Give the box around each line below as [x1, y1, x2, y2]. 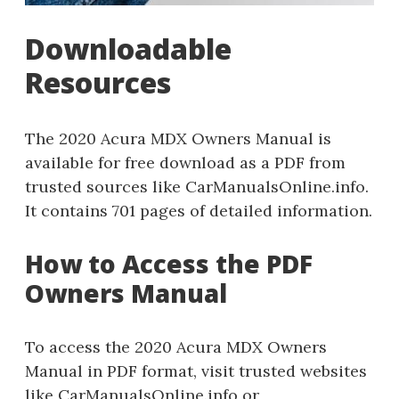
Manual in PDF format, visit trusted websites [25, 360, 367, 381]
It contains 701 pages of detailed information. [25, 199, 372, 221]
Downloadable [25, 28, 232, 68]
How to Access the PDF [25, 246, 313, 281]
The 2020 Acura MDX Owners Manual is [25, 127, 331, 149]
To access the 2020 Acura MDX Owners [25, 336, 327, 357]
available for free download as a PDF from [25, 151, 346, 173]
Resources [25, 62, 171, 102]
